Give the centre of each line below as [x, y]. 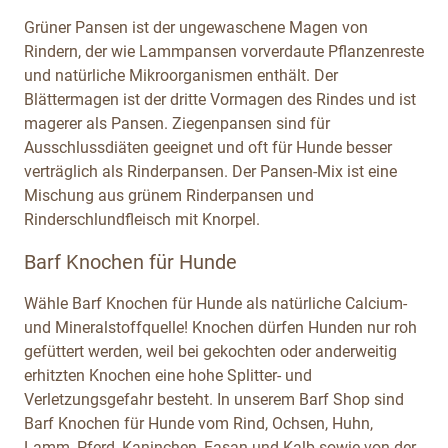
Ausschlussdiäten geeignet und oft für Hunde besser [208, 147]
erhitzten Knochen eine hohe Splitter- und [168, 375]
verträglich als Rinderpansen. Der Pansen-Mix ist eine [210, 171]
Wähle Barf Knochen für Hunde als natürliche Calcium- [215, 303]
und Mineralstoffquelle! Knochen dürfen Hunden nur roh [220, 327]
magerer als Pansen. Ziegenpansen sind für [177, 123]
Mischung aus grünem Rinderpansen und [169, 195]
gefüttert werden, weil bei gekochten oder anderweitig [210, 351]
